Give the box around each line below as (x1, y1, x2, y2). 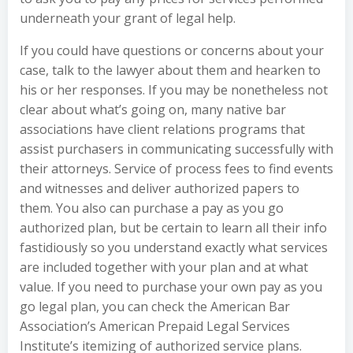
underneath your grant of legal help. (20, 9, 236, 27)
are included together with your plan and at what (20, 258, 308, 276)
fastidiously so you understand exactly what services (20, 239, 328, 256)
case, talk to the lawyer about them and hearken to (20, 61, 321, 79)
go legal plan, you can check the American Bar (20, 298, 290, 315)
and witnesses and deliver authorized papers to (20, 180, 299, 197)
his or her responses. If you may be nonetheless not (20, 81, 328, 98)
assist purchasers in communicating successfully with (20, 140, 333, 158)
